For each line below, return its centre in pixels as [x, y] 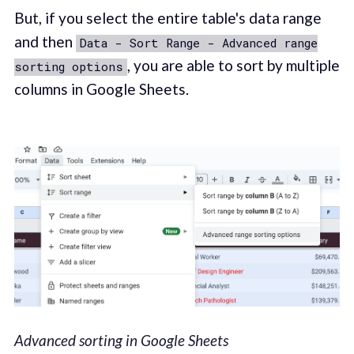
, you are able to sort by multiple [233, 66]
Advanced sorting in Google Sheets [121, 341]
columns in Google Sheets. [101, 89]
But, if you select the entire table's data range [168, 18]
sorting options [68, 67]
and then [45, 42]
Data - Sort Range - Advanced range [198, 43]
